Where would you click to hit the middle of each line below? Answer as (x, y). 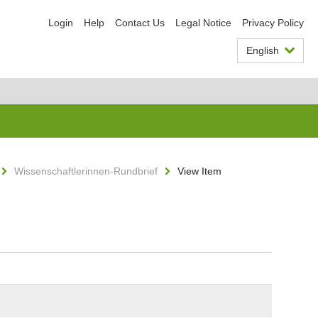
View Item (199, 171)
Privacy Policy (273, 23)
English (263, 50)
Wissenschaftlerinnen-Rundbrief (86, 171)
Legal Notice (203, 23)
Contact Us (140, 23)
